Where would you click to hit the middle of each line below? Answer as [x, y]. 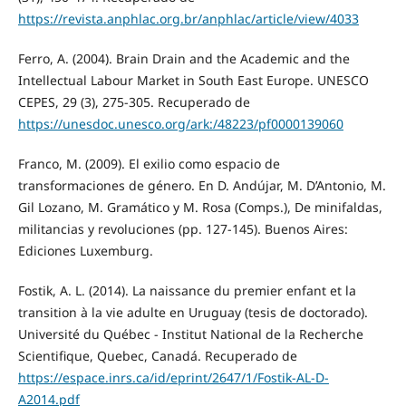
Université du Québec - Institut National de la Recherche [190, 334]
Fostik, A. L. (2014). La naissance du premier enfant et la [187, 291]
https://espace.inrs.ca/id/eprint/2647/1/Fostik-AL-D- [173, 378]
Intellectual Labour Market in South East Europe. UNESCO [193, 81]
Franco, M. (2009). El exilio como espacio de [149, 164]
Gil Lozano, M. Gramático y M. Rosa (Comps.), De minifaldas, [200, 208]
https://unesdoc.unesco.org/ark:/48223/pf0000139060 [180, 124]
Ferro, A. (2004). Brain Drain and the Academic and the [184, 59]
